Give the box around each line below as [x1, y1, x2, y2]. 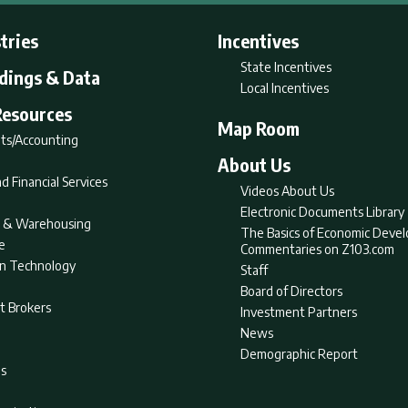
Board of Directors [240, 283, 342, 299]
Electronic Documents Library [240, 204, 404, 219]
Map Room [218, 117, 300, 139]
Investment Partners [240, 304, 357, 320]
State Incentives [240, 59, 331, 75]
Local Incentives [240, 80, 329, 96]
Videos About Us [240, 183, 334, 199]
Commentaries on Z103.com [240, 241, 394, 257]
